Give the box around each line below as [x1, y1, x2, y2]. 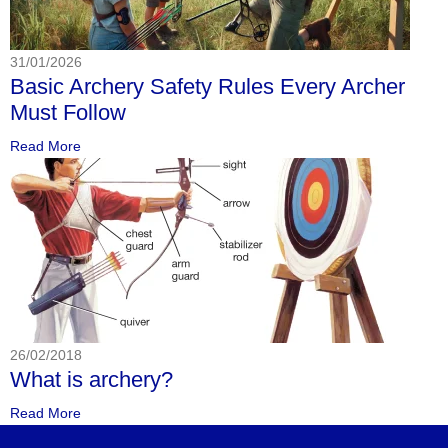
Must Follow [10, 99, 126, 125]
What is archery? [10, 366, 173, 392]
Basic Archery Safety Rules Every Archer [10, 73, 405, 99]
